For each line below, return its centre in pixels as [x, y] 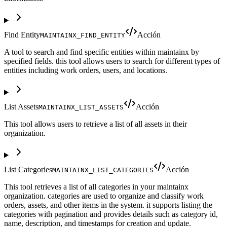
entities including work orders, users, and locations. [86, 70]
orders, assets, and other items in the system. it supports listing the [108, 205]
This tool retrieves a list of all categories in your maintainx [96, 186]
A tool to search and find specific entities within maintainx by [102, 52]
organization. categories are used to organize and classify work [104, 196]
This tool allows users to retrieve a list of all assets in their [96, 124]
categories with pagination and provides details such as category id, [111, 214]
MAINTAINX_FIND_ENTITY [83, 35]
